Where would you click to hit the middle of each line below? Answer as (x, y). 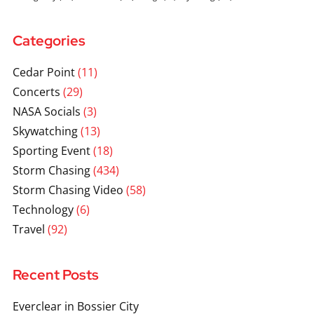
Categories (49, 40)
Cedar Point (43, 72)
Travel (28, 229)
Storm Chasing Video (68, 190)
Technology (43, 209)
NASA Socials (46, 111)
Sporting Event (51, 150)
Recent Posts (55, 274)
